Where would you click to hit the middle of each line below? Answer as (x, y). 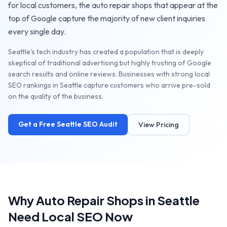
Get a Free (37, 124)
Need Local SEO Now (70, 216)
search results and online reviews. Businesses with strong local (109, 74)
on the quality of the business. (56, 96)
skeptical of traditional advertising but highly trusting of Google (110, 63)
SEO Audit (100, 124)
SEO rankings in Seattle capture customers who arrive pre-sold (109, 85)
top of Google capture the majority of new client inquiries (107, 18)
